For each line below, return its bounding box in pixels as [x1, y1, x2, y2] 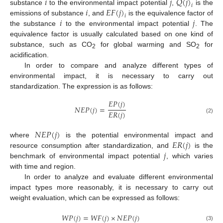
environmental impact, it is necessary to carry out [10, 71, 213, 80]
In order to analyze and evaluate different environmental [24, 172, 213, 181]
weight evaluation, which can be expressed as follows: [10, 193, 180, 202]
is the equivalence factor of [126, 8, 213, 17]
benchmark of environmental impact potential [10, 151, 164, 160]
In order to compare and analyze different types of [24, 61, 213, 69]
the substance [10, 19, 60, 27]
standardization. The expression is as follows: [10, 82, 153, 90]
